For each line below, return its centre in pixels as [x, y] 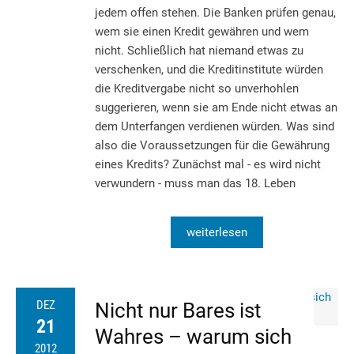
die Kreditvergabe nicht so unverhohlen [197, 88]
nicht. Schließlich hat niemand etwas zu [199, 50]
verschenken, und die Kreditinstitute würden [209, 69]
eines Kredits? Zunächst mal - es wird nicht [208, 164]
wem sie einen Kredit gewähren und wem [202, 31]
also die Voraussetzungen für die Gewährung [212, 145]
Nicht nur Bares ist [178, 310]
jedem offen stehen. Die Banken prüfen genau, [215, 12]
